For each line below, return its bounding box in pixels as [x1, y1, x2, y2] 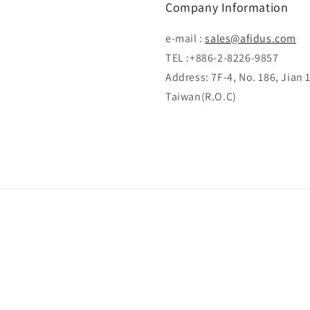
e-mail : [165, 31, 206, 46]
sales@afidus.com [205, 31, 297, 46]
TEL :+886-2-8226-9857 [165, 51, 279, 65]
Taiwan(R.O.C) [165, 89, 237, 104]
